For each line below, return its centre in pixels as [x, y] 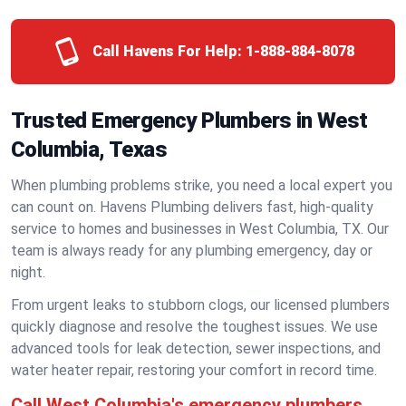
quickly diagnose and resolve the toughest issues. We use [194, 327]
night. [28, 272]
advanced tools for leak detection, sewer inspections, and [196, 348]
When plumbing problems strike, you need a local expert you [202, 185]
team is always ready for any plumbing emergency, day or [192, 251]
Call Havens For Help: [167, 51]
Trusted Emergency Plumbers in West [189, 121]
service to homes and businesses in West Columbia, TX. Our [200, 229]
